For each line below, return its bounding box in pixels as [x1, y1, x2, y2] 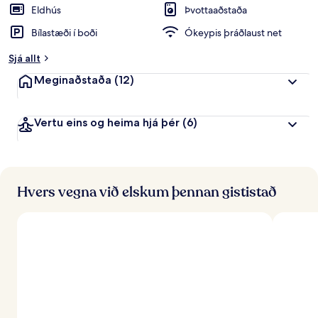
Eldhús [31, 4, 61, 16]
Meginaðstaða [34, 73, 111, 87]
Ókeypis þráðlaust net [185, 26, 282, 39]
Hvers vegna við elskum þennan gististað [17, 182, 277, 202]
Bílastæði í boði [31, 26, 97, 39]
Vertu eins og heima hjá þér [34, 116, 180, 129]
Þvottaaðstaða [185, 4, 247, 16]
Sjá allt [9, 52, 40, 65]
